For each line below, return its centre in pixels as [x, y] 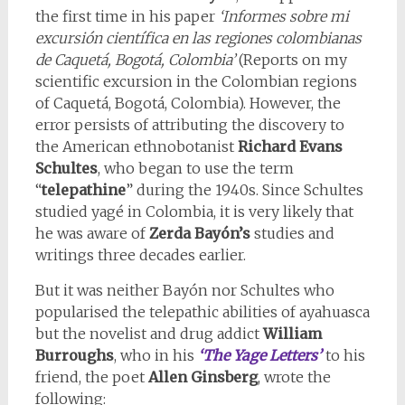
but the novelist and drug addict [149, 334]
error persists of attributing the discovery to [189, 125]
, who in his [155, 356]
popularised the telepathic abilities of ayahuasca [202, 312]
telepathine [83, 190]
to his [343, 356]
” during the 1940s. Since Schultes [244, 190]
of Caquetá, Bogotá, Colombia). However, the [188, 104]
